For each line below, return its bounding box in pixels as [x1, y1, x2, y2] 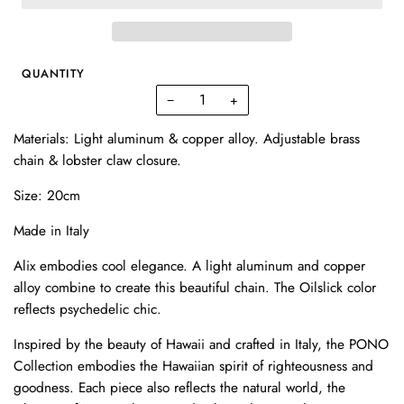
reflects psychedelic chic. [14, 298, 166, 319]
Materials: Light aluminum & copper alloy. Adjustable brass [14, 128, 360, 149]
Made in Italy [14, 220, 89, 241]
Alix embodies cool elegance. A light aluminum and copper [14, 255, 365, 276]
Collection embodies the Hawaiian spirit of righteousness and [14, 355, 373, 376]
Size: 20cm [14, 185, 80, 206]
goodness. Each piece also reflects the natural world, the [14, 377, 345, 398]
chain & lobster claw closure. [14, 150, 186, 170]
